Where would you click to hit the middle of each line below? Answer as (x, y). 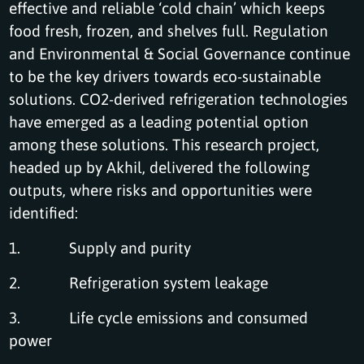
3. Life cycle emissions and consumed (159, 317)
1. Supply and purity (100, 247)
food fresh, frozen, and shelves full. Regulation (169, 30)
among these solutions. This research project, (165, 144)
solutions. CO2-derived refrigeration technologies (179, 98)
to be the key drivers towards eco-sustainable (165, 76)
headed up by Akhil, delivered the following (160, 167)
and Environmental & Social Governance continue (180, 53)
